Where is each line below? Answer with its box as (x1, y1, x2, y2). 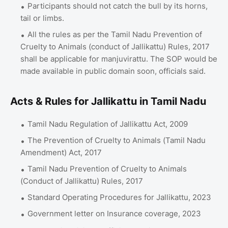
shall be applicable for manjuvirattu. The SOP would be (20, 53, 217, 64)
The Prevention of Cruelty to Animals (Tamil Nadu (27, 135, 206, 145)
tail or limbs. (20, 13, 64, 23)
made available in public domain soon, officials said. (20, 66, 206, 76)
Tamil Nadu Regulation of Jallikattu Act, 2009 (27, 119, 190, 129)
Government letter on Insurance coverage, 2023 (27, 208, 201, 218)
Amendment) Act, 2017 (20, 147, 102, 157)
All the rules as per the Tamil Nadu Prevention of (27, 29, 202, 39)
